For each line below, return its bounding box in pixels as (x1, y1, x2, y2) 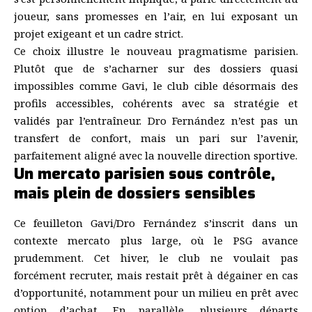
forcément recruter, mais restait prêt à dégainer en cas (14, 267, 298, 282)
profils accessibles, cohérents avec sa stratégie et (14, 96, 298, 111)
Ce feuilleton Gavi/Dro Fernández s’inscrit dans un (14, 215, 298, 230)
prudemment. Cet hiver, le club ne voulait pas (14, 250, 298, 265)
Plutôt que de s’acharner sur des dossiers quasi (14, 61, 298, 76)
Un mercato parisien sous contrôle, (14, 164, 275, 185)
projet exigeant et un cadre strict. (14, 26, 183, 41)
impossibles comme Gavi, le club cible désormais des (14, 79, 298, 93)
